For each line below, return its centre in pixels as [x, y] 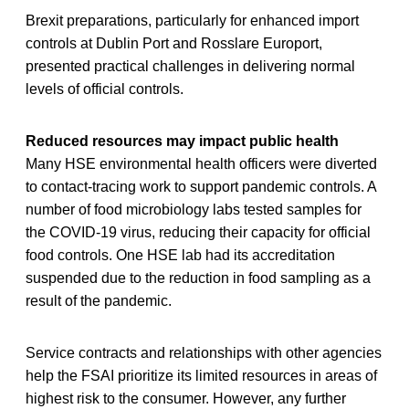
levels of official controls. [105, 89]
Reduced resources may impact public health [182, 141]
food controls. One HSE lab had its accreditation [180, 255]
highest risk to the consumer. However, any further [186, 398]
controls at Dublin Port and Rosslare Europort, [174, 43]
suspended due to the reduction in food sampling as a [198, 278]
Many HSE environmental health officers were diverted [201, 163]
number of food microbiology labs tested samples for [194, 209]
